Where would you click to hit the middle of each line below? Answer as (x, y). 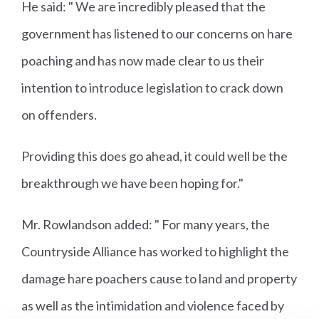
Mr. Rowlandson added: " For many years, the (146, 225)
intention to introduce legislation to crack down (152, 88)
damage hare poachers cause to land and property (159, 279)
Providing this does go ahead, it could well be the (155, 156)
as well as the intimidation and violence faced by (153, 306)
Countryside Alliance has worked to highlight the (155, 252)
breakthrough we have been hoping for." (132, 183)
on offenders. (59, 115)
